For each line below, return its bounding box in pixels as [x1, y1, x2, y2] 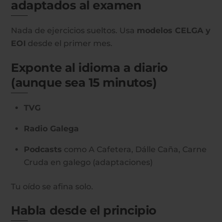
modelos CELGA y [137, 26, 211, 36]
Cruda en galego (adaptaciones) [24, 158, 153, 167]
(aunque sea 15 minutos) [11, 75, 157, 90]
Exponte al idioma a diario [11, 60, 168, 75]
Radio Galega [24, 124, 79, 134]
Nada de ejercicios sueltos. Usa [11, 26, 137, 36]
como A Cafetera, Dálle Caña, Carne [62, 145, 207, 155]
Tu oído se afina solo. [11, 181, 94, 191]
